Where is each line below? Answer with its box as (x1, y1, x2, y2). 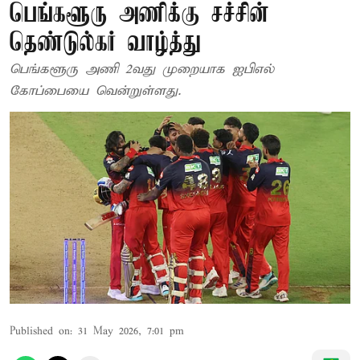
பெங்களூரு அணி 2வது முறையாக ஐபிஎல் (10, 61, 274, 78)
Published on (10, 324, 70, 338)
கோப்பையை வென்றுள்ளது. (10, 83, 181, 100)
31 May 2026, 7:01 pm (78, 324, 184, 338)
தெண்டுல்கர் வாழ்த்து (10, 30, 201, 58)
